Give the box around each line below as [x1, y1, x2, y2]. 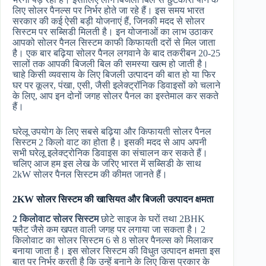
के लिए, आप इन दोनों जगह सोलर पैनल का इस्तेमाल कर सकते [12, 91, 218, 102]
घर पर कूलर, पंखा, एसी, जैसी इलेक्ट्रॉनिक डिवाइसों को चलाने [12, 80, 220, 91]
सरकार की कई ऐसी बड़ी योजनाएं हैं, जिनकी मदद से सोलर [12, 16, 205, 27]
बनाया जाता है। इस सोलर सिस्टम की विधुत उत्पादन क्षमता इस [12, 246, 220, 256]
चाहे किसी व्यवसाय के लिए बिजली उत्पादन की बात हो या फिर [12, 69, 216, 80]
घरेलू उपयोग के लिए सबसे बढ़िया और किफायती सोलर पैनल [12, 126, 211, 137]
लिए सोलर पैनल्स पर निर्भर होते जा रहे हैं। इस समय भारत [12, 5, 204, 16]
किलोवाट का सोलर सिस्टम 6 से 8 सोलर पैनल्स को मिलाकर [12, 235, 213, 246]
